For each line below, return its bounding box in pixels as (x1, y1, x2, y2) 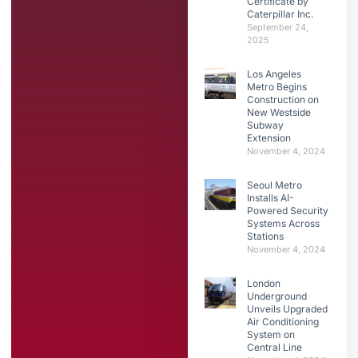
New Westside (247, 105, 312, 118)
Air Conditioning (247, 315, 320, 328)
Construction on (247, 93, 320, 105)
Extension (247, 131, 292, 144)
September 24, (247, 21, 309, 33)
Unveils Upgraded (247, 302, 328, 315)
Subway (247, 118, 284, 131)
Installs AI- (247, 191, 295, 204)
